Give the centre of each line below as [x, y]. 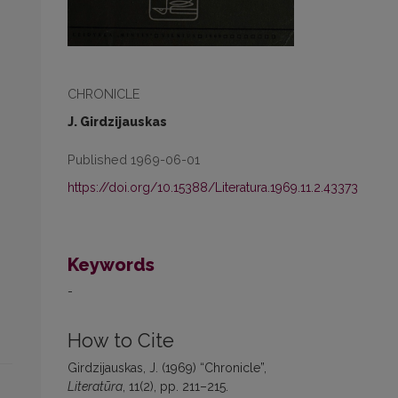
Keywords [111, 264]
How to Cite [121, 340]
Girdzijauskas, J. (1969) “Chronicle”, [167, 367]
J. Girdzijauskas [117, 121]
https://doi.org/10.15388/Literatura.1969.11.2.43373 [213, 187]
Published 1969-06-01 [134, 159]
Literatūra [95, 386]
